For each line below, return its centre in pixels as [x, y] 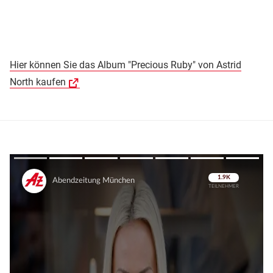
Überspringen [219, 190]
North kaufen [38, 82]
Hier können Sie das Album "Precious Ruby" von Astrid [126, 65]
